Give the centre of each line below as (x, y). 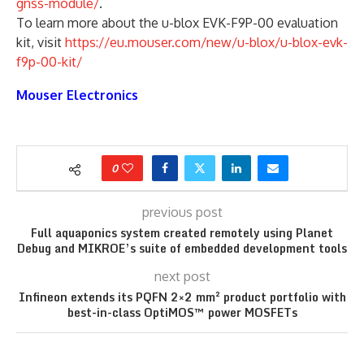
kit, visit (41, 42)
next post (182, 276)
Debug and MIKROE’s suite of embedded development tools (182, 248)
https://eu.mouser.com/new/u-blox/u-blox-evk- (206, 42)
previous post (182, 212)
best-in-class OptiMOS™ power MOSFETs (182, 312)
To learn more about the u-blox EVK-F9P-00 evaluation (177, 22)
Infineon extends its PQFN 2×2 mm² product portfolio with (182, 297)
